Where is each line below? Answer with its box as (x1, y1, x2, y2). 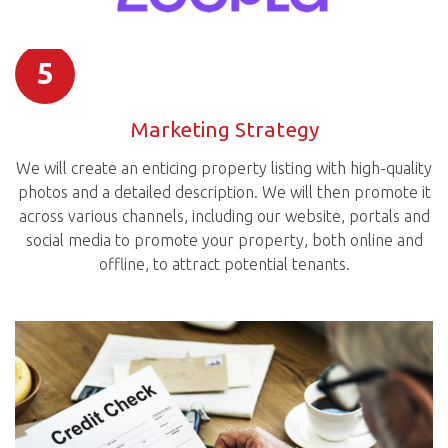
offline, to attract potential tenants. (98, 254, 350, 273)
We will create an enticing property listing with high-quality (16, 158, 432, 177)
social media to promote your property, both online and (25, 230, 423, 249)
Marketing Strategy (129, 117, 319, 142)
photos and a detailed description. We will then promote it (17, 182, 431, 201)
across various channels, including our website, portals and (18, 206, 430, 225)
